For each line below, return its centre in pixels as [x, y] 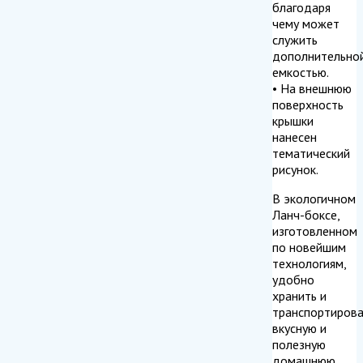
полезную [299, 344]
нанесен [295, 137]
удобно [293, 279]
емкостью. [301, 72]
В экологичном [314, 198]
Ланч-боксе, [306, 214]
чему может [306, 23]
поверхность [308, 104]
